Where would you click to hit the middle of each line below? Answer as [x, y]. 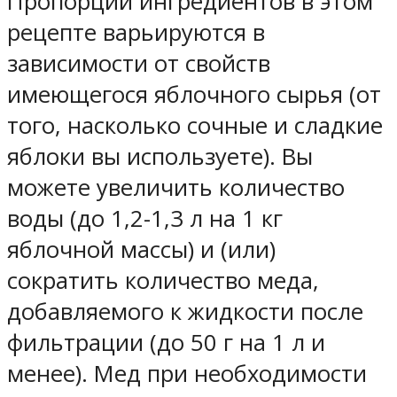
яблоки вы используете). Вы [160, 157]
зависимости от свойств [139, 64]
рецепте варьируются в [136, 33]
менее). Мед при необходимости [187, 374]
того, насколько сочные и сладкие [195, 126]
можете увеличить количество [176, 188]
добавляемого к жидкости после [185, 312]
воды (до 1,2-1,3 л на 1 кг [145, 219]
